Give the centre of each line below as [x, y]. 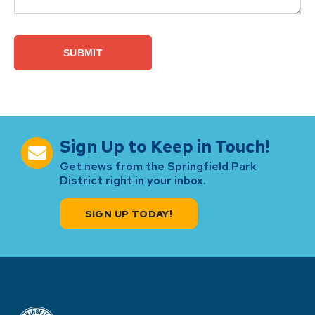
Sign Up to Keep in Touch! [165, 146]
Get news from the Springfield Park [158, 166]
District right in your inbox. [133, 180]
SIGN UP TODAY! [129, 213]
